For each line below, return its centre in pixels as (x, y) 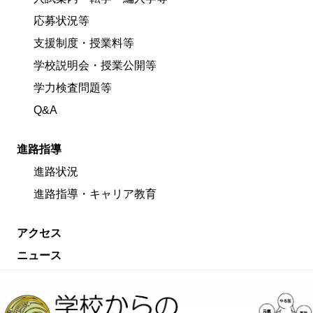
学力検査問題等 (73, 88)
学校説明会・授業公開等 (95, 66)
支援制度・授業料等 (84, 43)
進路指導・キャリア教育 (95, 194)
